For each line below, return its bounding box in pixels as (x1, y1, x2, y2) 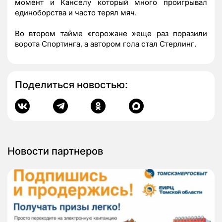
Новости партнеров (7, 145, 103, 157)
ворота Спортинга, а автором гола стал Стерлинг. (15, 39, 196, 49)
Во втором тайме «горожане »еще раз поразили (15, 28, 207, 38)
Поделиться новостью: (15, 78, 128, 91)
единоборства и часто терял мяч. (15, 7, 137, 17)
